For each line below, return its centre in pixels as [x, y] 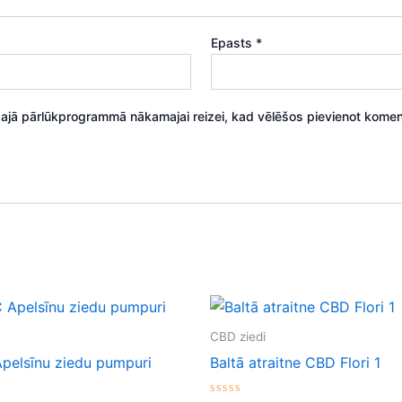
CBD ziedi [238, 337]
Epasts [234, 42]
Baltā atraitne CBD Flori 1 [295, 363]
